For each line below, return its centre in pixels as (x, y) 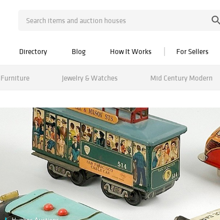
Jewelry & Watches (90, 78)
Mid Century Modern (181, 78)
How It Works (131, 51)
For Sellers (192, 51)
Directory (33, 51)
